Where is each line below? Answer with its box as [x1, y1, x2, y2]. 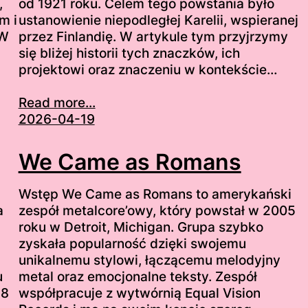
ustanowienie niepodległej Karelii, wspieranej [18, 12, 298, 28]
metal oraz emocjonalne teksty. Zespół [18, 269, 257, 285]
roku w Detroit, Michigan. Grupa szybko [18, 219, 263, 236]
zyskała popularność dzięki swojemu [18, 236, 246, 252]
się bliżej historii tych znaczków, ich [18, 45, 240, 61]
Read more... [18, 94, 96, 111]
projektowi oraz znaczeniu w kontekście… [18, 61, 277, 78]
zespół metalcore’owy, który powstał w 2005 [18, 203, 296, 219]
